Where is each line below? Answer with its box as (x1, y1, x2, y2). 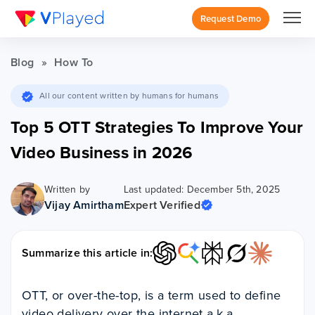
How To (54, 54, 94, 70)
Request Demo (200, 12, 261, 25)
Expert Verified (123, 196, 200, 213)
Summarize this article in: (22, 244, 153, 261)
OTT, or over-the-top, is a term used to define (22, 285, 281, 304)
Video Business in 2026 (11, 139, 193, 165)
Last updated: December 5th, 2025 (123, 181, 281, 197)
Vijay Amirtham (44, 196, 124, 213)
